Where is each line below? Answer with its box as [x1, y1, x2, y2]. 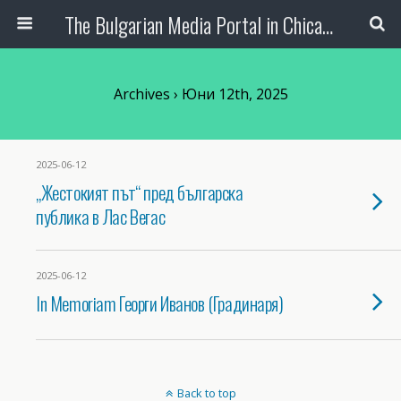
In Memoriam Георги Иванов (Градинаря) [36, 289, 284, 317]
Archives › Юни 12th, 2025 [113, 84, 288, 104]
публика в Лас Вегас [36, 202, 166, 230]
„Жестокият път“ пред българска [36, 178, 243, 206]
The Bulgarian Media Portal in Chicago [321, 8, 333, 40]
